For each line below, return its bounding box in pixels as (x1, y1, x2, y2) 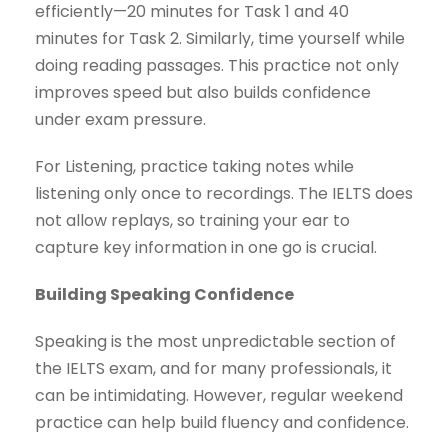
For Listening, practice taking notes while (35, 155, 354, 179)
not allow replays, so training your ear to (35, 209, 350, 233)
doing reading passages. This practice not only (35, 54, 399, 78)
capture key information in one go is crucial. (35, 236, 377, 260)
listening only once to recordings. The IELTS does (35, 182, 413, 206)
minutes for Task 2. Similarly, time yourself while (35, 27, 405, 51)
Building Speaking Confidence (35, 283, 294, 307)
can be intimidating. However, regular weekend (35, 384, 403, 408)
